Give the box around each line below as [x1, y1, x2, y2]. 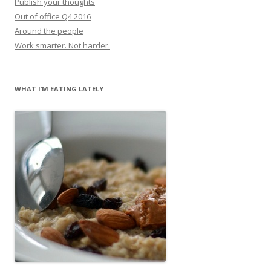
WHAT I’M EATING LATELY [15, 83, 103, 93]
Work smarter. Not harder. [15, 39, 110, 51]
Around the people [15, 25, 83, 36]
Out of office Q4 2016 [15, 10, 91, 22]
